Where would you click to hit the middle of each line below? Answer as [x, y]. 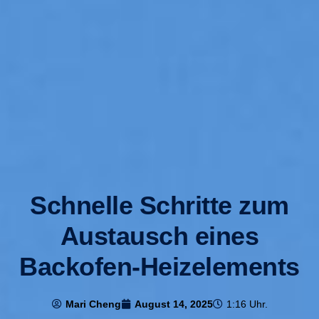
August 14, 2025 [173, 304]
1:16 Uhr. [247, 304]
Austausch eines [159, 236]
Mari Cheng [93, 304]
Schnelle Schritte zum [159, 205]
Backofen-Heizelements [159, 266]
